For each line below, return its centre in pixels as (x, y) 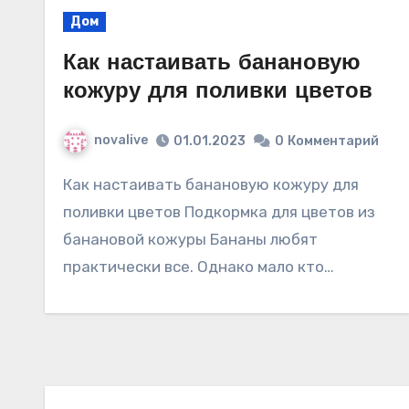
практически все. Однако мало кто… (199, 266)
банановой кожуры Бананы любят (190, 239)
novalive (121, 140)
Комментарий (333, 141)
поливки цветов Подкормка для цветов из (219, 211)
